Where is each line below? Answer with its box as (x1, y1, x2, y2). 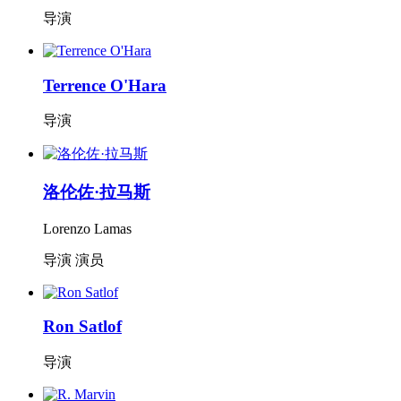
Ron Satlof (43, 317, 122, 337)
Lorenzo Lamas (43, 220, 132, 236)
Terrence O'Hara (43, 75, 166, 95)
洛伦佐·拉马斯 (43, 183, 150, 201)
